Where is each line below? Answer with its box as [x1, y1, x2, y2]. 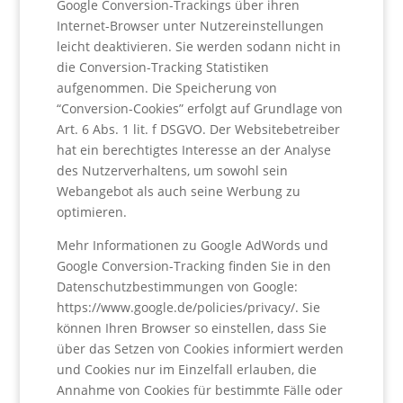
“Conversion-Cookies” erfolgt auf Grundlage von [56, 100, 343, 117]
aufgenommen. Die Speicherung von [56, 79, 277, 96]
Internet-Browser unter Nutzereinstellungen [56, 17, 324, 34]
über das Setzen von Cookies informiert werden [56, 340, 344, 357]
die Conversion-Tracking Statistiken [56, 58, 269, 76]
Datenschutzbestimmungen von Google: [56, 278, 298, 295]
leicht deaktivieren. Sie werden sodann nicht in [56, 38, 341, 55]
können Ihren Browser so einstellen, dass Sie [56, 319, 327, 336]
